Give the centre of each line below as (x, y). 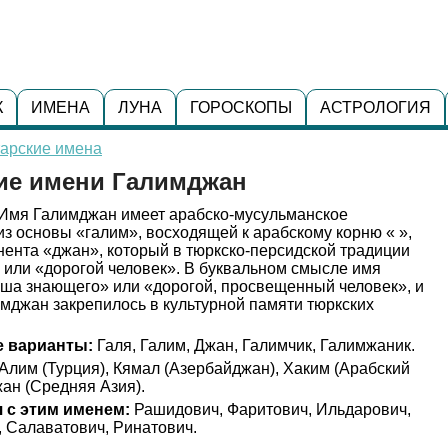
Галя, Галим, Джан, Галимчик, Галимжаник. (254, 345)
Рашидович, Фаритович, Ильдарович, (270, 409)
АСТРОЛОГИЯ (375, 107)
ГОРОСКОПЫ (240, 107)
